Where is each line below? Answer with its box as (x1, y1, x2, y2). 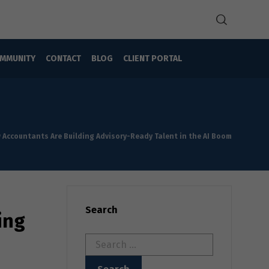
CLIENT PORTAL (122, 53, 182, 64)
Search (85, 204, 118, 216)
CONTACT (45, 53, 81, 64)
